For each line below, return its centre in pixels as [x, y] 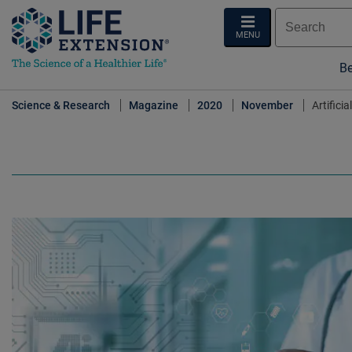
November [267, 106]
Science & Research [61, 106]
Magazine [154, 106]
